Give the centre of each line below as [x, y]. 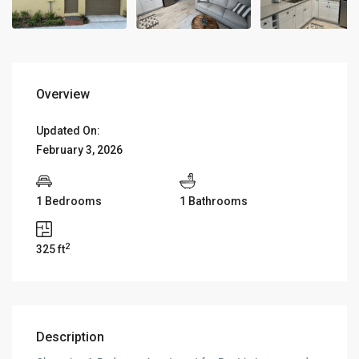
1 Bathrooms [214, 201]
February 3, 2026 [80, 149]
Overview [63, 94]
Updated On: [69, 130]
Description [71, 337]
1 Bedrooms [69, 201]
